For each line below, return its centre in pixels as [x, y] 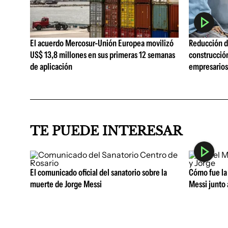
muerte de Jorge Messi [66, 184]
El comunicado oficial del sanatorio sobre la [98, 173]
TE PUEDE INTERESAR [106, 131]
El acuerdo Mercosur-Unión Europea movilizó [102, 44]
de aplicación [51, 67]
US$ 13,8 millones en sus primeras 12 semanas [103, 55]
